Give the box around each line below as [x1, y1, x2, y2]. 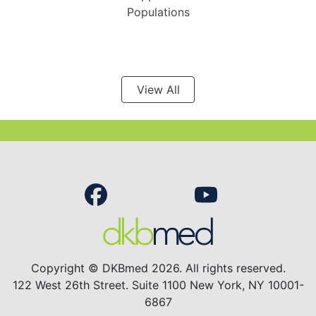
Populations [126, 4, 190, 19]
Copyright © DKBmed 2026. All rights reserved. [30, 261, 286, 276]
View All [136, 83, 180, 97]
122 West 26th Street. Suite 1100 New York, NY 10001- [12, 278, 304, 293]
